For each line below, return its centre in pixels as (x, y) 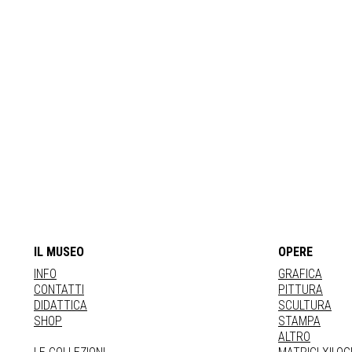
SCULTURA (305, 305)
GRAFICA (300, 274)
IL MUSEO (59, 252)
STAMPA (299, 321)
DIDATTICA (60, 305)
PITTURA (301, 290)
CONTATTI (59, 290)
